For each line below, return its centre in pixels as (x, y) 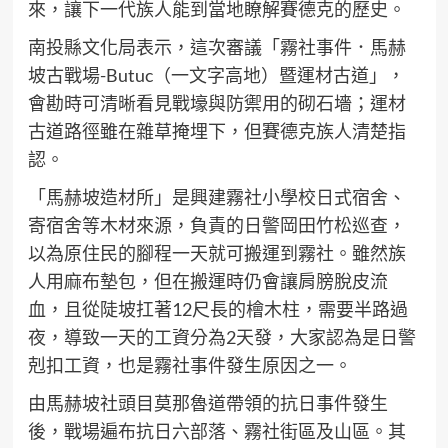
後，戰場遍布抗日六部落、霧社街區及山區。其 (216, 431)
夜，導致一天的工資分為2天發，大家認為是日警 (221, 337)
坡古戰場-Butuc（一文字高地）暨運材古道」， (216, 75)
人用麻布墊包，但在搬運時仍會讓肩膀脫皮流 (207, 281)
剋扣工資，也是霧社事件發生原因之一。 (189, 365)
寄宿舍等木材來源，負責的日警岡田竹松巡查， (216, 225)
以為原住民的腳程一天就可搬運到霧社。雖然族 (216, 253)
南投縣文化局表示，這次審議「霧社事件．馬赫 (216, 47)
